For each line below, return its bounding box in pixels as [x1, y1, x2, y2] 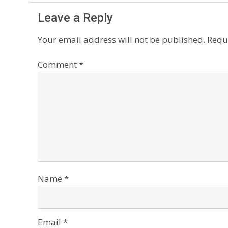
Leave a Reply [38, 11, 113, 25]
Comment [38, 58, 79, 70]
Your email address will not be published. [38, 33, 205, 45]
